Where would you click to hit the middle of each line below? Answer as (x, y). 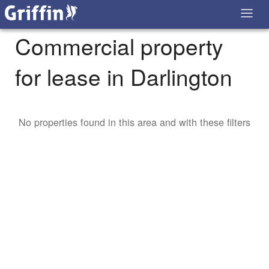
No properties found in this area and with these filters (134, 122)
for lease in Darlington (124, 77)
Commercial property (119, 46)
